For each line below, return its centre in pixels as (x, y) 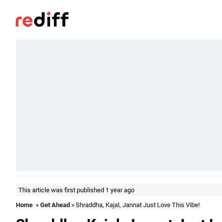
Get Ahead (55, 205)
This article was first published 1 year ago (76, 190)
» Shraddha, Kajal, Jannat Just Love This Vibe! (135, 205)
